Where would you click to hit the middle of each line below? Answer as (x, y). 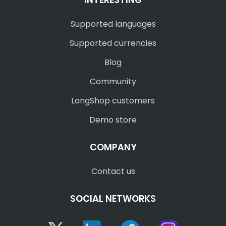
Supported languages (113, 24)
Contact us (113, 171)
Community (113, 81)
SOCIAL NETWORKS (113, 199)
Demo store (113, 120)
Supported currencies (113, 43)
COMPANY (113, 147)
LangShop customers (113, 101)
